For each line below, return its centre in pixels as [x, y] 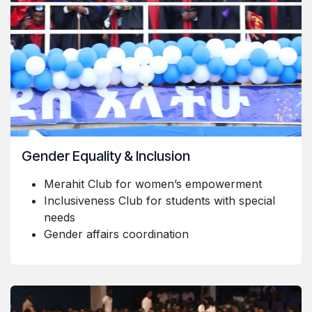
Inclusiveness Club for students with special [159, 201]
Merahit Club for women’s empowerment [153, 184]
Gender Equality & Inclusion [106, 156]
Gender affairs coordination [116, 234]
